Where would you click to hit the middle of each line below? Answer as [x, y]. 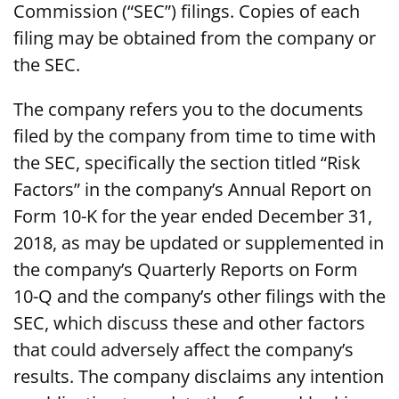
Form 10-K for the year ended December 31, [193, 216]
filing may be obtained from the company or [195, 38]
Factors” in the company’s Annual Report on [192, 190]
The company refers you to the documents [188, 110]
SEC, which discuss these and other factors [189, 323]
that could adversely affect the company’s [183, 350]
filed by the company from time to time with [195, 136]
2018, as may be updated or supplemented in [199, 243]
